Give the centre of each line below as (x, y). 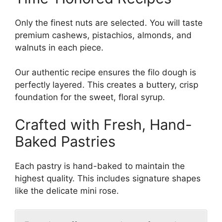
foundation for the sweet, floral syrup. (90, 97)
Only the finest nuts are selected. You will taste (109, 23)
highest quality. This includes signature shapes (108, 178)
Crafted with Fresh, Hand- (103, 124)
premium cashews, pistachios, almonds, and (103, 35)
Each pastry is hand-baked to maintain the (100, 166)
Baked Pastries (65, 141)
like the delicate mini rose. (67, 191)
